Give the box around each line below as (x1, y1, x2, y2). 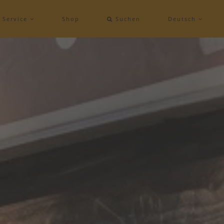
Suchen (113, 15, 141, 22)
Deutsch (168, 15, 199, 22)
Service (2, 15, 30, 22)
